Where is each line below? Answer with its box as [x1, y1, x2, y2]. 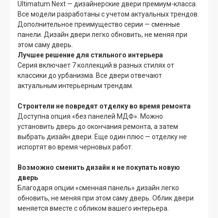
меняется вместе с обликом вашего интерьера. [18, 204, 169, 212]
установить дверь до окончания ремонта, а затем [18, 122, 178, 130]
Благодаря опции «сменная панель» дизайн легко [18, 183, 179, 192]
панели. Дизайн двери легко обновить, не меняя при [18, 30, 187, 38]
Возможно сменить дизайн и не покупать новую [18, 163, 180, 171]
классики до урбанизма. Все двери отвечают [18, 71, 162, 79]
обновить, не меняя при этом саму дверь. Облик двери [18, 194, 194, 202]
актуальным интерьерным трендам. [18, 81, 133, 90]
